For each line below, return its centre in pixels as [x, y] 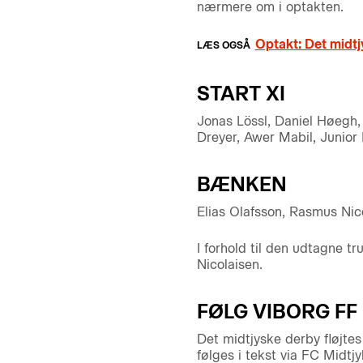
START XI [241, 93]
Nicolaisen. [229, 265]
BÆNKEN [241, 184]
